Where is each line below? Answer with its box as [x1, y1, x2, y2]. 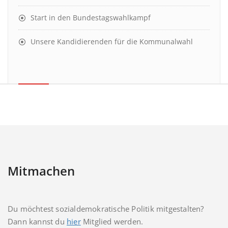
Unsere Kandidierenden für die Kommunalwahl [31, 37, 193, 46]
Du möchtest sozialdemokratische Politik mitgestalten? [8, 204, 204, 214]
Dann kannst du [8, 216, 67, 226]
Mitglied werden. [80, 216, 144, 226]
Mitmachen [8, 162, 75, 179]
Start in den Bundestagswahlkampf [31, 13, 151, 22]
